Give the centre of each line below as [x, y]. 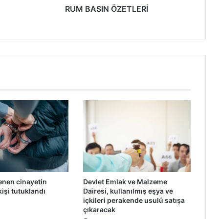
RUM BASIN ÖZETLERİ [106, 9]
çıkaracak [99, 210]
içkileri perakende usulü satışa [134, 200]
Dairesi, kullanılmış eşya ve [128, 191]
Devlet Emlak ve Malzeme [125, 182]
